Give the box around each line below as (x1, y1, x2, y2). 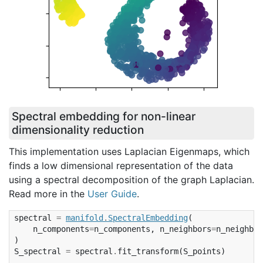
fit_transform (117, 247, 178, 257)
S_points (183, 247, 221, 257)
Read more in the (9, 188, 87, 200)
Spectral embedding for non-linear (11, 109, 195, 124)
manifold (66, 213, 103, 223)
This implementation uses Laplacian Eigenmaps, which (9, 146, 249, 158)
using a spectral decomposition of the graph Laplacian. (9, 174, 254, 186)
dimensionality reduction (11, 123, 144, 137)
